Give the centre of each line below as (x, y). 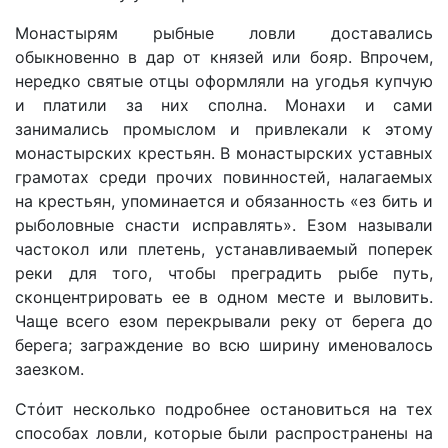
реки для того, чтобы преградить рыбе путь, (224, 273)
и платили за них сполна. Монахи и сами (224, 105)
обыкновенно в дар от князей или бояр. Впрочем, (224, 57)
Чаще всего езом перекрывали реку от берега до (224, 321)
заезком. (49, 369)
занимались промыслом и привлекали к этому (224, 129)
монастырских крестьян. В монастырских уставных (224, 153)
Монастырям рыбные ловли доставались (224, 33)
